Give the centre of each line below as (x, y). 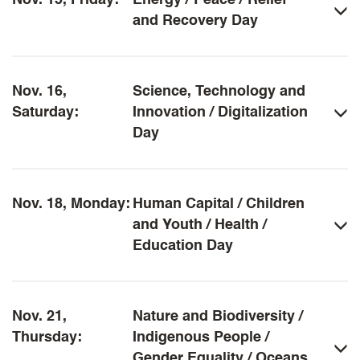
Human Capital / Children (219, 204)
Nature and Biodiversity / (218, 317)
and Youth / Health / (200, 225)
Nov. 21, (39, 317)
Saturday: (45, 112)
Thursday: (47, 337)
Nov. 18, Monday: (71, 204)
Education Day (183, 246)
